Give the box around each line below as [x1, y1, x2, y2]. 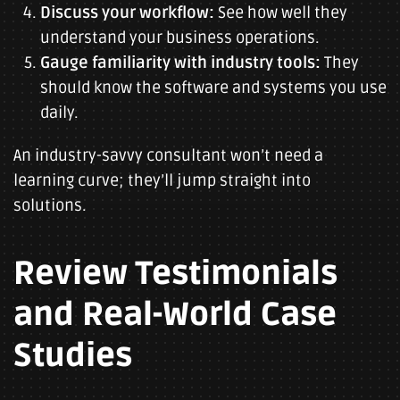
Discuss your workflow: [40, 3, 214, 22]
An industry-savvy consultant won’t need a [13, 146, 323, 165]
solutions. [13, 196, 87, 215]
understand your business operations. [40, 28, 320, 47]
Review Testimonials [13, 254, 337, 294]
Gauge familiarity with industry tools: [40, 53, 321, 72]
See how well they [214, 3, 347, 22]
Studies [13, 337, 132, 376]
